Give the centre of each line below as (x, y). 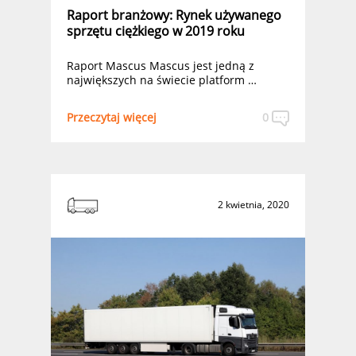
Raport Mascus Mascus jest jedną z (161, 66)
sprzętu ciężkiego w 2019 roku (156, 31)
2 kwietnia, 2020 (253, 205)
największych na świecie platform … (162, 80)
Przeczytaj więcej (112, 117)
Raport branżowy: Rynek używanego (174, 15)
